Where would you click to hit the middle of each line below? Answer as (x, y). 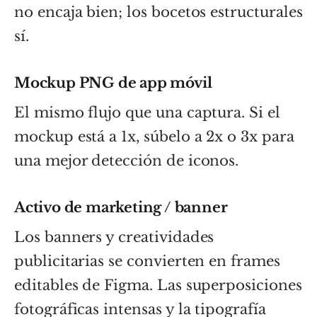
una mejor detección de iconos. (127, 160)
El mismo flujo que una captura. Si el (147, 112)
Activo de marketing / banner (121, 207)
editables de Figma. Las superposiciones (158, 285)
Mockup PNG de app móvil (113, 82)
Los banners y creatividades (114, 237)
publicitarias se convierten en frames (147, 261)
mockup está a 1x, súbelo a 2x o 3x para (154, 136)
